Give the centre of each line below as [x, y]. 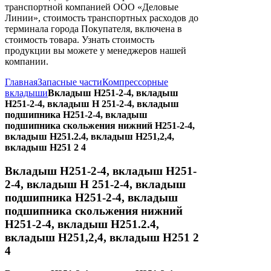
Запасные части [70, 82]
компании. [27, 61]
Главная [21, 82]
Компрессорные [135, 82]
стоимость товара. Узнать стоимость [80, 40]
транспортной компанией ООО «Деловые [92, 7]
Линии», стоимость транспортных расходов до [102, 18]
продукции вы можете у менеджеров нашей [96, 51]
